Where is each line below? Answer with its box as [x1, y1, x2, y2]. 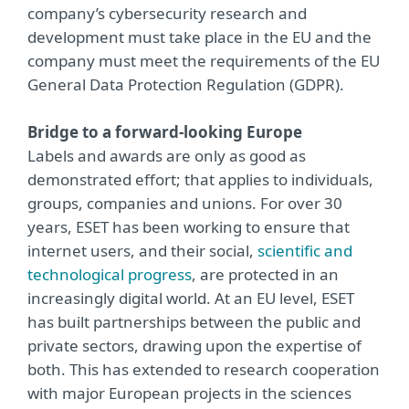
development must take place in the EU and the [27, 26, 372, 48]
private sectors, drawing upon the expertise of [27, 335, 362, 357]
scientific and [257, 240, 352, 262]
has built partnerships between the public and [27, 311, 361, 333]
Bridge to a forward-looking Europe [27, 121, 302, 143]
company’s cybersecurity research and [27, 3, 307, 25]
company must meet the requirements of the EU [27, 50, 380, 72]
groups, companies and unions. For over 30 [27, 193, 342, 215]
